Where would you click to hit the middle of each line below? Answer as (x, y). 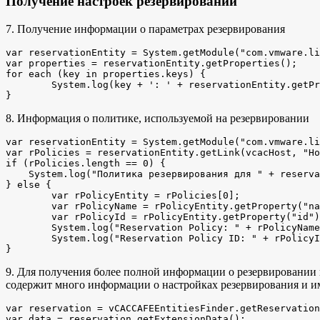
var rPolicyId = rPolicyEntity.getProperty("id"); (29, 216)
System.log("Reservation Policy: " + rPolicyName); (29, 227)
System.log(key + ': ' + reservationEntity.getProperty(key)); (29, 84)
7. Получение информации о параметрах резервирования (145, 29)
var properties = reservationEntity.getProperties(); (151, 63)
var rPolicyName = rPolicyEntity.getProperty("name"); (29, 206)
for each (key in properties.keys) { (106, 74)
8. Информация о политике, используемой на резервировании (157, 118)
